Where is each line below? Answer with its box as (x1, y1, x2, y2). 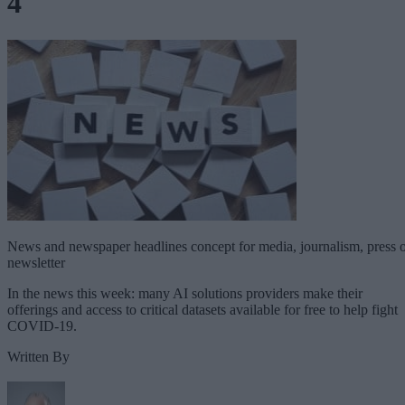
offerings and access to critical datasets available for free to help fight (7, 301, 398, 317)
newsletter (7, 254, 65, 270)
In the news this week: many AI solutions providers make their (7, 285, 363, 301)
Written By (7, 348, 70, 364)
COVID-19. (7, 317, 77, 334)
